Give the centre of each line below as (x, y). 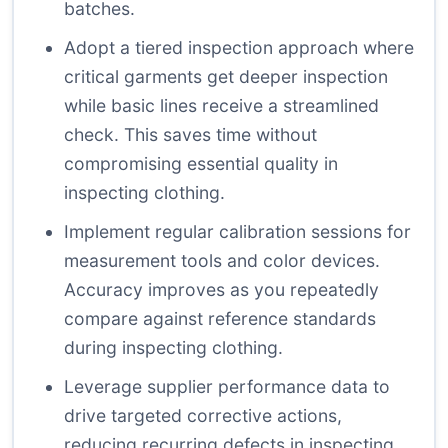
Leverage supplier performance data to (227, 387)
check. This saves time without (190, 135)
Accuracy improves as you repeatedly (221, 290)
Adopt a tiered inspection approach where (239, 48)
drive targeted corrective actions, (203, 416)
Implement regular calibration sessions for (237, 232)
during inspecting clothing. (173, 348)
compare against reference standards (220, 319)
